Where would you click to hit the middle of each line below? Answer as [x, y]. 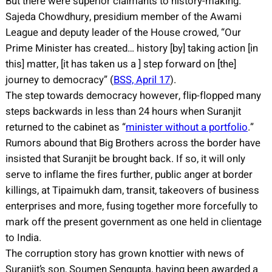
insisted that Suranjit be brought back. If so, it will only [125, 158]
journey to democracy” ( [59, 80]
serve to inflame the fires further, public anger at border [129, 174]
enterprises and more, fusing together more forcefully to [131, 206]
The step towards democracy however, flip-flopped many [133, 95]
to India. [23, 237]
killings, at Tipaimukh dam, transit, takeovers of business [132, 190]
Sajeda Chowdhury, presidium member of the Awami [123, 16]
